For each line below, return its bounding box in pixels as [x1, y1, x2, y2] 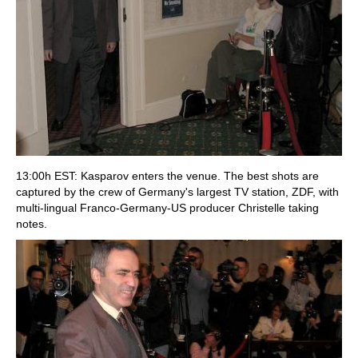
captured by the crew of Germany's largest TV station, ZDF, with [16, 185, 339, 198]
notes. [16, 217, 47, 230]
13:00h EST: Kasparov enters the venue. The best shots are [16, 169, 319, 182]
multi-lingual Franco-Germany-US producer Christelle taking [16, 201, 319, 214]
